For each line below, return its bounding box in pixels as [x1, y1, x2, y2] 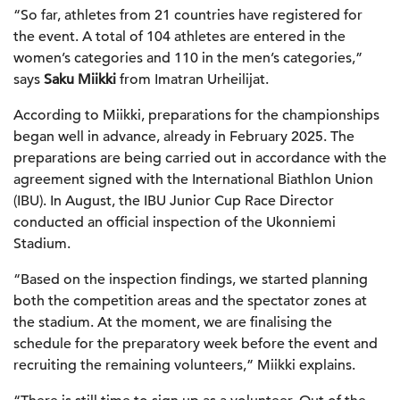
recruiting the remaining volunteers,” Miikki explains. [13, 355, 355, 374]
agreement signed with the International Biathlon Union [13, 170, 373, 188]
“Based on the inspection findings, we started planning [13, 270, 368, 288]
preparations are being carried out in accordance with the [13, 148, 387, 167]
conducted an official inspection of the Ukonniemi [13, 212, 336, 231]
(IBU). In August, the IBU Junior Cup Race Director [13, 191, 334, 210]
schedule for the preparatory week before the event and [13, 334, 378, 353]
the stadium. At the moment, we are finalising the [13, 312, 332, 331]
